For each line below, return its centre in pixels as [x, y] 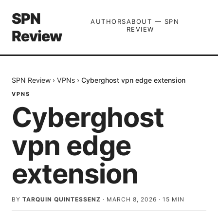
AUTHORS [109, 21]
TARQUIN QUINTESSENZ [62, 199]
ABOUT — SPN [153, 21]
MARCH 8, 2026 [132, 199]
